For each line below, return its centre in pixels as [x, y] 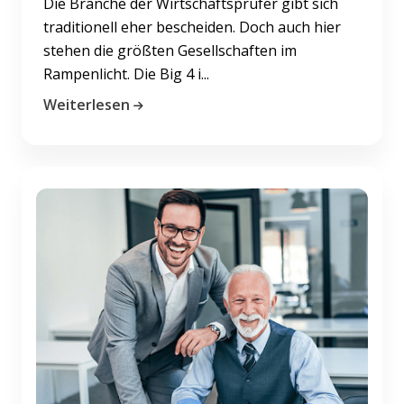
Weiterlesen [87, 104]
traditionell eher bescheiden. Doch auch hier [192, 27]
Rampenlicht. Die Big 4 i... [126, 73]
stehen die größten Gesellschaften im [170, 50]
